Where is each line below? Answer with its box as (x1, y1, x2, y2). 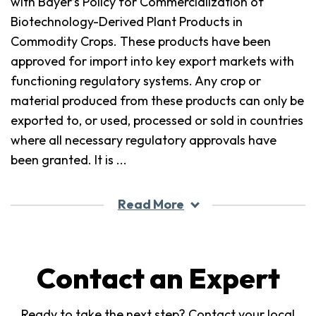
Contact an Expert (36, 260, 280, 296)
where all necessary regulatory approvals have (11, 132, 276, 149)
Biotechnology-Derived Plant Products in (11, 13, 243, 30)
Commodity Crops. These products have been (11, 33, 271, 50)
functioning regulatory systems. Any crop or (11, 73, 261, 90)
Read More (118, 196, 184, 213)
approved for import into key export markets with (11, 53, 294, 70)
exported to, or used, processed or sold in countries (11, 112, 303, 129)
